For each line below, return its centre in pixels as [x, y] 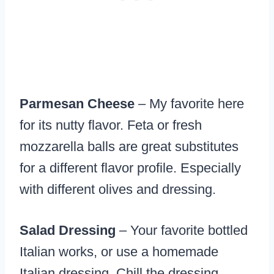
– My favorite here [189, 104]
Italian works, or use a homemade [119, 252]
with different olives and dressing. [118, 190]
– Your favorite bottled [182, 231]
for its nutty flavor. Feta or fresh [111, 125]
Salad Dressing [68, 231]
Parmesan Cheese [77, 104]
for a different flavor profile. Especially [130, 168]
